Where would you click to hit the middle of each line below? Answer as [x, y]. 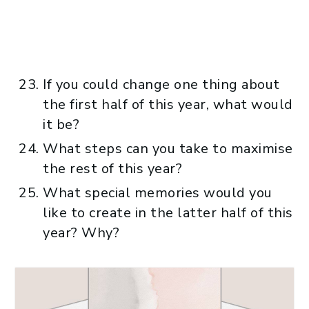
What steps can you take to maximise [168, 148]
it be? [61, 124]
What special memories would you [158, 192]
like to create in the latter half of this [168, 212]
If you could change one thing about [161, 84]
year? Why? [81, 232]
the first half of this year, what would [168, 104]
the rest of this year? [112, 168]
